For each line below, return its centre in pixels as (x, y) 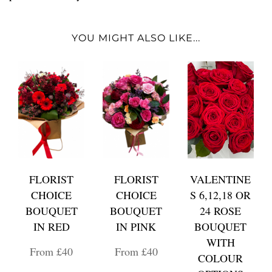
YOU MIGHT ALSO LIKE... (136, 38)
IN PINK (136, 226)
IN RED (51, 226)
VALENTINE (221, 179)
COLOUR (221, 258)
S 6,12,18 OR (221, 195)
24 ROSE (221, 211)
